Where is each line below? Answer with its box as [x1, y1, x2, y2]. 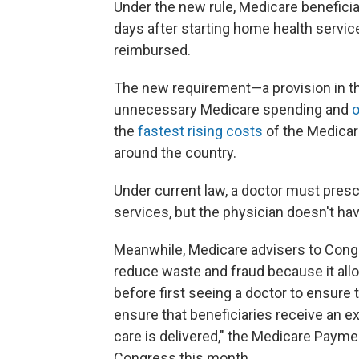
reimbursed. [114, 42, 191, 58]
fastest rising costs [138, 123, 263, 139]
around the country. [114, 144, 236, 161]
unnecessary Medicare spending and [114, 101, 352, 118]
